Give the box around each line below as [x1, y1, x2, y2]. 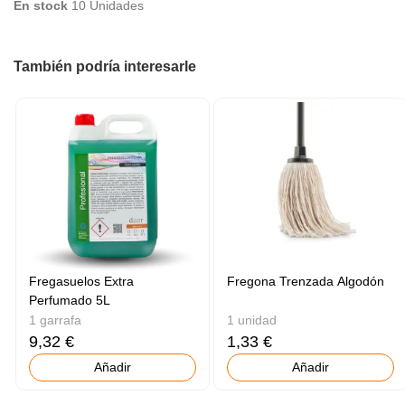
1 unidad [227, 312, 278, 327]
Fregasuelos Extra [29, 273, 135, 288]
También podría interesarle [14, 59, 196, 75]
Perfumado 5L [29, 292, 111, 307]
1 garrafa [29, 312, 82, 327]
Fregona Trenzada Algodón [227, 273, 385, 288]
